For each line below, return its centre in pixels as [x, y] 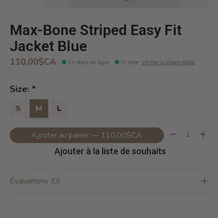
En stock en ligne [89, 62]
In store [130, 62]
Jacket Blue [48, 46]
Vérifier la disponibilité [168, 62]
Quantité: [183, 133]
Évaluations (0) [35, 181]
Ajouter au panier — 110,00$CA [122, 135]
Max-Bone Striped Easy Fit [96, 30]
